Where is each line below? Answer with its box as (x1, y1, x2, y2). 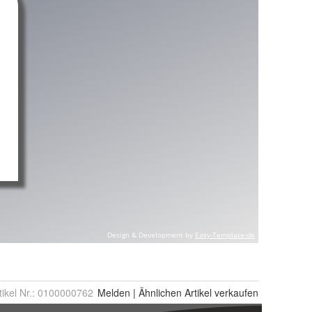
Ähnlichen (139, 286, 182, 299)
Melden (97, 286, 130, 299)
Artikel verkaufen (182, 286, 258, 299)
